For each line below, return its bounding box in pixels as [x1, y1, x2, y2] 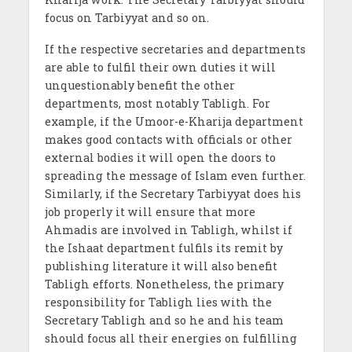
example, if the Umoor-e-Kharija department [44, 114, 303, 130]
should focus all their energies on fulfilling [44, 331, 297, 346]
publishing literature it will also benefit [44, 258, 277, 274]
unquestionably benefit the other [44, 78, 235, 93]
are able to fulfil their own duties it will [44, 60, 276, 75]
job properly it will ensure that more [44, 204, 255, 220]
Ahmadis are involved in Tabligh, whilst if [44, 222, 292, 238]
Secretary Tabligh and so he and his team [44, 313, 284, 328]
